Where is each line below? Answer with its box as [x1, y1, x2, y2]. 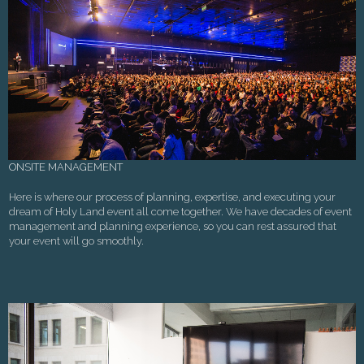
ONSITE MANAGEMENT [9, 160, 123, 173]
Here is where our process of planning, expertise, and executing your [9, 190, 336, 203]
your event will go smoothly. [9, 234, 144, 247]
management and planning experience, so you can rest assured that [9, 219, 336, 232]
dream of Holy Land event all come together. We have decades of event [9, 205, 352, 218]
